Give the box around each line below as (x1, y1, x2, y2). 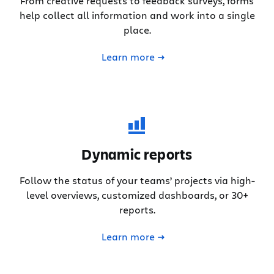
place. (123, 23, 151, 36)
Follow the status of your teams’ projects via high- (19, 173, 255, 187)
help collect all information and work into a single (19, 8, 255, 21)
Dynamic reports (81, 144, 193, 164)
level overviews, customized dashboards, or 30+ (26, 188, 248, 201)
